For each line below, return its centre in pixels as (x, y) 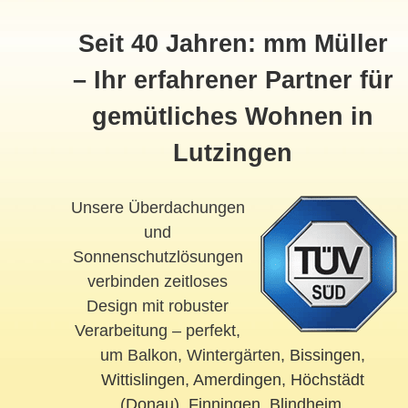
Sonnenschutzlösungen (158, 257)
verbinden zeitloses (158, 282)
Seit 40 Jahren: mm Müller (233, 44)
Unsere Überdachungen (158, 208)
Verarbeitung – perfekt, (158, 331)
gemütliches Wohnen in (233, 117)
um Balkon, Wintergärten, (195, 356)
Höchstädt (328, 380)
